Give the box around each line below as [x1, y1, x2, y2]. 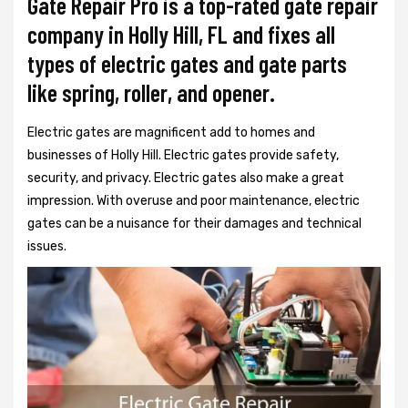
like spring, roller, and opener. [27, 78, 275, 107]
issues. [27, 239, 66, 254]
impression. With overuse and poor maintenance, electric [27, 193, 360, 209]
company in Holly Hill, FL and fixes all [27, 20, 335, 48]
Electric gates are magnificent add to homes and [27, 125, 315, 140]
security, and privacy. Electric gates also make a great [27, 170, 344, 186]
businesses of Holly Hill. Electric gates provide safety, [27, 148, 339, 163]
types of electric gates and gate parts [27, 49, 347, 77]
